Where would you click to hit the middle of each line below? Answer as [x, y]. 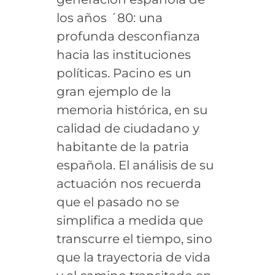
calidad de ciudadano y [128, 128]
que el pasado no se [118, 202]
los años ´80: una [109, 17]
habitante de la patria [122, 146]
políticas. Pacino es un [124, 73]
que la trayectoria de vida [133, 257]
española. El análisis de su [135, 165]
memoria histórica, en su [132, 110]
